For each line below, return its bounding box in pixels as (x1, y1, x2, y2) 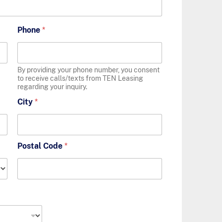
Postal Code (17, 141, 64, 151)
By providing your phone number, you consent (17, 66, 160, 74)
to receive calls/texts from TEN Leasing (17, 74, 143, 83)
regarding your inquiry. (17, 83, 87, 91)
